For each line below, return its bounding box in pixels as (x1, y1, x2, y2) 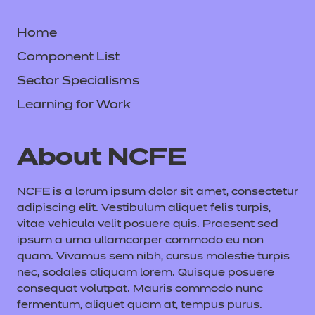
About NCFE (17, 146, 193, 169)
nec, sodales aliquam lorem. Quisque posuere (17, 267, 274, 278)
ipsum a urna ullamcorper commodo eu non (17, 235, 264, 245)
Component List (17, 51, 120, 63)
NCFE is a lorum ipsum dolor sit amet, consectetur (17, 186, 298, 197)
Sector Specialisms (17, 75, 139, 87)
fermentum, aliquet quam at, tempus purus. (17, 300, 262, 310)
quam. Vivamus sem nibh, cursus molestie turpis (17, 251, 290, 262)
